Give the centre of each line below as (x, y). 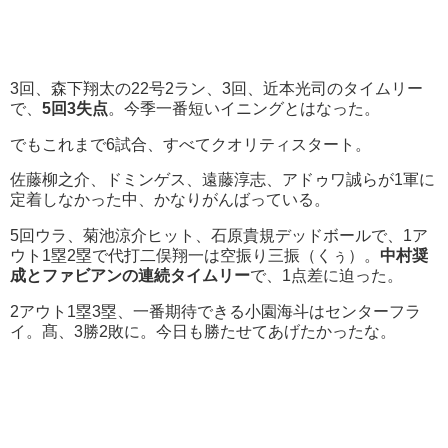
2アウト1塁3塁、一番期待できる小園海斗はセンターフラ (215, 312)
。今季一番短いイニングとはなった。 (244, 108)
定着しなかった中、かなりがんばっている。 (170, 200)
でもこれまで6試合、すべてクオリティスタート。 (190, 144)
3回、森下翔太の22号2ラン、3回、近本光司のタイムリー (216, 88)
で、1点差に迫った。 (326, 276)
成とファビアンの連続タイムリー (130, 276)
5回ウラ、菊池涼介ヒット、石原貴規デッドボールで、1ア (219, 236)
